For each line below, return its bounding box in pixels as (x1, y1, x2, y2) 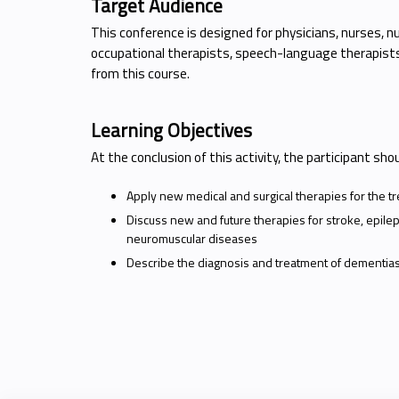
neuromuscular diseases (126, 229, 257, 248)
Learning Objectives (91, 115, 252, 144)
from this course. (91, 62, 190, 84)
